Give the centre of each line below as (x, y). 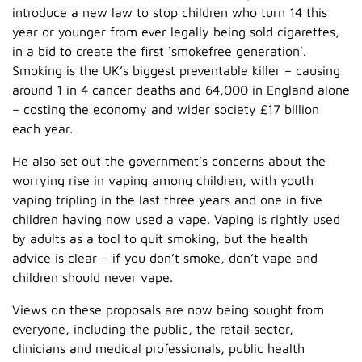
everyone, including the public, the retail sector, (153, 328)
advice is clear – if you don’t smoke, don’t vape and (165, 257)
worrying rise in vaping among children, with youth (163, 180)
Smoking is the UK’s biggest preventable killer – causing (176, 70)
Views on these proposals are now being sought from (168, 309)
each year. (42, 128)
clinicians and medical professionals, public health (158, 348)
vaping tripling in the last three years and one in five (167, 199)
